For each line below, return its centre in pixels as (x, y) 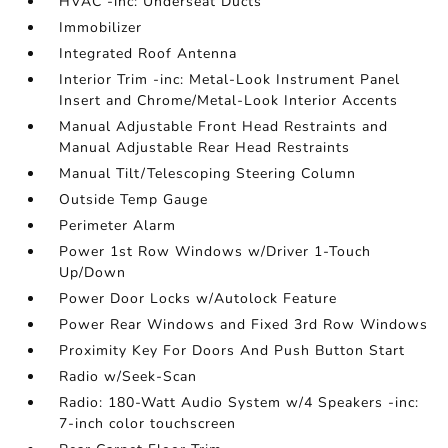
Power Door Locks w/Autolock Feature (198, 298)
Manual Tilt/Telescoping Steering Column (208, 173)
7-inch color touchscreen (148, 423)
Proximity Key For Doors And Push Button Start (232, 350)
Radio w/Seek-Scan (128, 376)
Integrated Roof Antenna (148, 53)
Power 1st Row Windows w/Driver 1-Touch (215, 251)
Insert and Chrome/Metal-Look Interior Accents (229, 100)
